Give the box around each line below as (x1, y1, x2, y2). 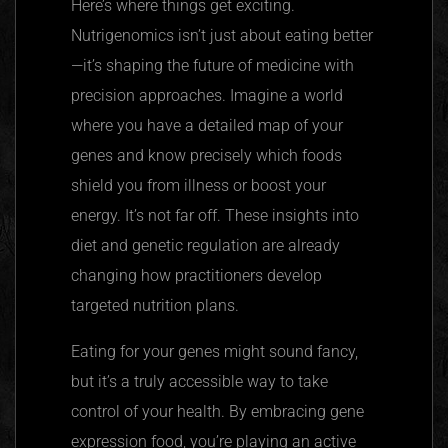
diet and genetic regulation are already (71, 235, 340, 255)
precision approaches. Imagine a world (71, 85, 343, 105)
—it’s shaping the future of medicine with (71, 55, 354, 75)
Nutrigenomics (71, 25, 174, 45)
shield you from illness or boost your (71, 175, 326, 195)
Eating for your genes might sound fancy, (71, 341, 358, 361)
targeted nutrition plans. (71, 295, 239, 315)
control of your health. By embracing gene (71, 401, 364, 421)
